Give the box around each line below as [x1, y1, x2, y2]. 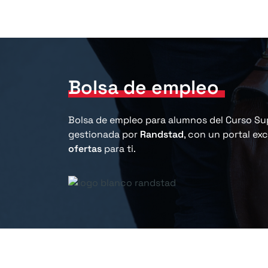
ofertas [68, 142, 102, 155]
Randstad [140, 128, 184, 141]
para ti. [102, 142, 136, 155]
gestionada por [68, 128, 140, 141]
